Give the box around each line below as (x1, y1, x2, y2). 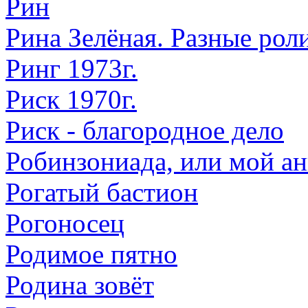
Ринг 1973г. (5, 54, 137, 83)
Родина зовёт (5, 270, 154, 300)
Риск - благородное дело (5, 115, 284, 145)
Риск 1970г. (5, 85, 137, 114)
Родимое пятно (5, 239, 177, 269)
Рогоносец (5, 208, 124, 238)
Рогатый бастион (5, 177, 198, 207)
